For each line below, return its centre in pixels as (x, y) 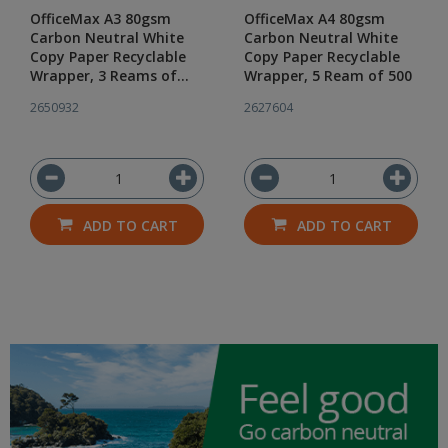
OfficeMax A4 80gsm (314, 18)
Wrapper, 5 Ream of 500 (328, 75)
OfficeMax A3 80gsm (100, 18)
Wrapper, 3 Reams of (103, 75)
